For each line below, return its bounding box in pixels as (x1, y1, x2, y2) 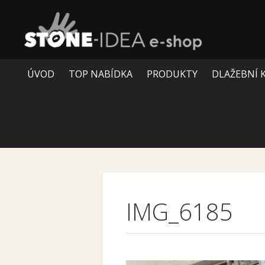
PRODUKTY (146, 67, 198, 80)
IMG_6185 (126, 195, 233, 228)
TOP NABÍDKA (68, 67, 132, 80)
